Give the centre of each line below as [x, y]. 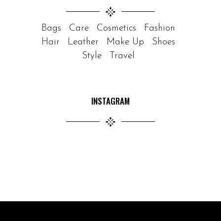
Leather [83, 42]
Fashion [159, 28]
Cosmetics [116, 28]
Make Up [125, 42]
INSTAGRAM [110, 101]
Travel [122, 56]
